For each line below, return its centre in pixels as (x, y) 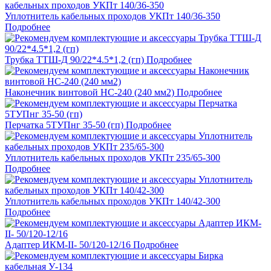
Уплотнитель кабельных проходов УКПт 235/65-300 (113, 158)
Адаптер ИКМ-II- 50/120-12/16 (68, 245)
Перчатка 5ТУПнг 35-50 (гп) (64, 125)
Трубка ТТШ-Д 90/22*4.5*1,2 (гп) (74, 60)
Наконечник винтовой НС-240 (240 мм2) (90, 93)
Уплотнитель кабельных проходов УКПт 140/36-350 (113, 16)
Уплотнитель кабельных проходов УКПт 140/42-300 (113, 201)
